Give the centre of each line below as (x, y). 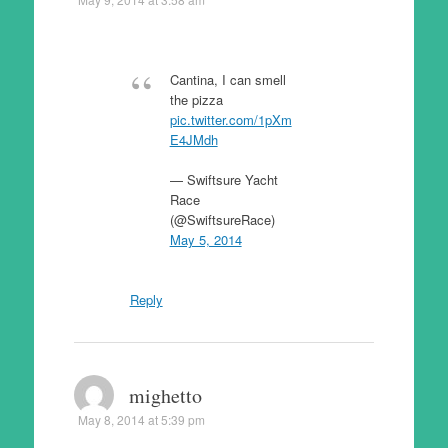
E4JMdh (193, 139)
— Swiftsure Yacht (223, 179)
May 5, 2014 (205, 239)
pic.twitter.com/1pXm (230, 119)
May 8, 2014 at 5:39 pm (141, 419)
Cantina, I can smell (227, 79)
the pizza (196, 99)
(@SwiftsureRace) (222, 219)
